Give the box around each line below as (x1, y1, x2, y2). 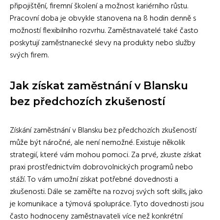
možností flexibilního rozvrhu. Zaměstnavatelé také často (10, 24, 198, 37)
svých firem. (10, 49, 49, 62)
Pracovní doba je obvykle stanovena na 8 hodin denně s (10, 12, 196, 25)
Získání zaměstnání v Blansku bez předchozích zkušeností (10, 124, 196, 137)
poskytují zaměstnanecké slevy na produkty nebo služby (10, 36, 195, 50)
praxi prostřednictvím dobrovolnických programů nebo (10, 161, 193, 174)
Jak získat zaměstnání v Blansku (10, 79, 188, 92)
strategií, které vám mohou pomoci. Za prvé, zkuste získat (10, 148, 201, 162)
